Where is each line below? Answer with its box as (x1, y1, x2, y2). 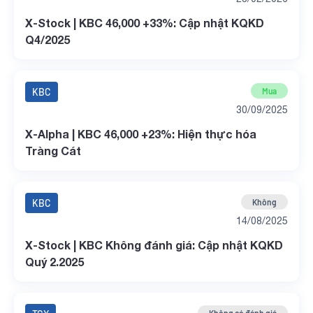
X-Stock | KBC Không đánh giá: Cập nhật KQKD (25, 238, 283, 252)
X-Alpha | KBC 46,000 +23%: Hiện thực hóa (25, 127, 256, 140)
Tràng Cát (25, 144, 81, 157)
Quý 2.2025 (25, 255, 84, 268)
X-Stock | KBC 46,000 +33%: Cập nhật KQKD (25, 16, 264, 29)
